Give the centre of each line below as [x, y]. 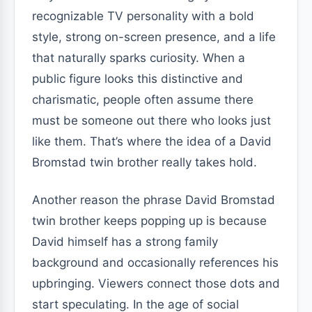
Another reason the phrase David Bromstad [154, 200]
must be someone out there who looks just [151, 120]
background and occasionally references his [155, 263]
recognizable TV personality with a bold [143, 16]
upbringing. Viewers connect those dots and [156, 283]
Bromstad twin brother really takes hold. [145, 162]
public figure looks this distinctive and [138, 79]
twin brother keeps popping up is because [149, 221]
